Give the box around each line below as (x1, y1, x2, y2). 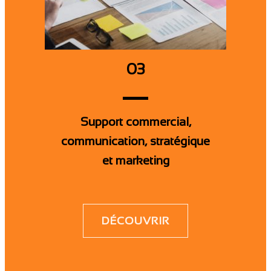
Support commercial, (80, 114, 191, 128)
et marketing (102, 153, 169, 167)
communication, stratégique (61, 134, 210, 148)
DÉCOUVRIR (102, 214, 169, 227)
